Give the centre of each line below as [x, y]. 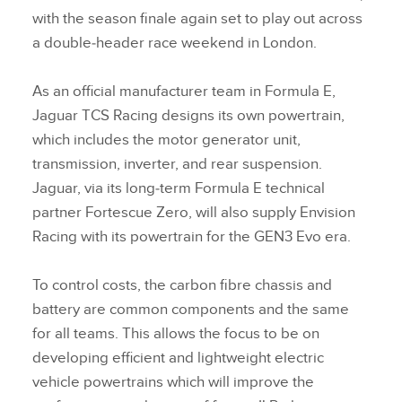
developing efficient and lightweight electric [178, 358]
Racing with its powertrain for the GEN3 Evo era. [197, 237]
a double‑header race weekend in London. [180, 44]
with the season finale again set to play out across [197, 19]
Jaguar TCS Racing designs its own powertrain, [188, 116]
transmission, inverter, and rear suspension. [177, 165]
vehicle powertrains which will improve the [173, 383]
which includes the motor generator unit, [166, 140]
